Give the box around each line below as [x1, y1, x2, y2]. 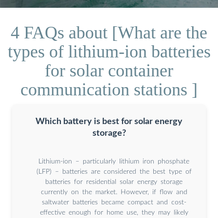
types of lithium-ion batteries [7, 41, 211, 61]
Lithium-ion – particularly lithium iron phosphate [38, 158, 189, 165]
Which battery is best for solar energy [36, 117, 182, 126]
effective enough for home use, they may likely [39, 209, 188, 216]
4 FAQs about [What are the [11, 22, 207, 42]
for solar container [45, 60, 173, 80]
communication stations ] [20, 79, 198, 99]
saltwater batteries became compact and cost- [41, 199, 186, 206]
